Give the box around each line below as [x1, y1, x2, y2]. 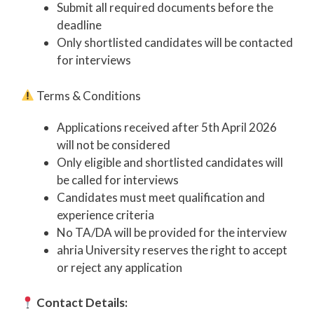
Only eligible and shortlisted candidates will [57, 154, 283, 170]
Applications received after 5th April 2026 [57, 119, 277, 135]
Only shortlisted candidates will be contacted [57, 35, 293, 50]
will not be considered [57, 137, 170, 152]
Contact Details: [36, 295, 128, 310]
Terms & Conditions [34, 88, 142, 103]
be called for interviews [57, 172, 179, 187]
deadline [57, 18, 102, 33]
